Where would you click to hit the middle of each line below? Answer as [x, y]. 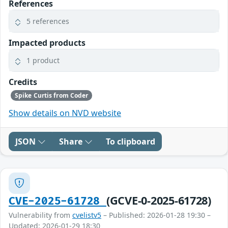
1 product [43, 61]
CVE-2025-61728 [58, 201]
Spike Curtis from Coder [51, 95]
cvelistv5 [87, 215]
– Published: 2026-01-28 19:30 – [156, 215]
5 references [48, 21]
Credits [23, 82]
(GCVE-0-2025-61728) [159, 200]
